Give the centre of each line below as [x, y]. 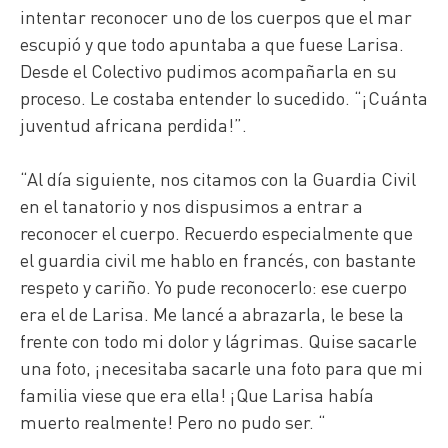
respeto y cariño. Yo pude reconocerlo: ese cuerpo [213, 287]
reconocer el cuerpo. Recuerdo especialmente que [216, 233]
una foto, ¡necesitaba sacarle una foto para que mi [221, 368]
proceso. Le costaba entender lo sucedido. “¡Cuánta [224, 98]
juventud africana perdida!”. [133, 125]
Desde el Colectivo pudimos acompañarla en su [208, 71]
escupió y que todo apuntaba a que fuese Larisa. [212, 44]
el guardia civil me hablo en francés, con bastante [218, 260]
